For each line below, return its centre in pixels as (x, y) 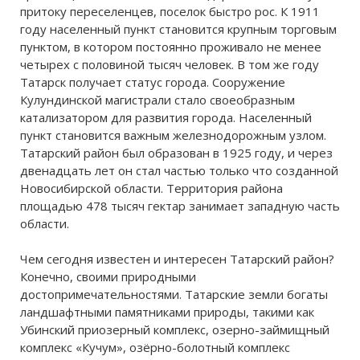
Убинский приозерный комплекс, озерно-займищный (175, 329)
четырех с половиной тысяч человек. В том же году (170, 64)
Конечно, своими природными (108, 276)
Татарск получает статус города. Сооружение (153, 82)
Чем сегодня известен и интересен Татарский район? (177, 259)
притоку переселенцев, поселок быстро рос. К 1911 (170, 11)
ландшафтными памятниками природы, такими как (167, 312)
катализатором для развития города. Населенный (166, 117)
